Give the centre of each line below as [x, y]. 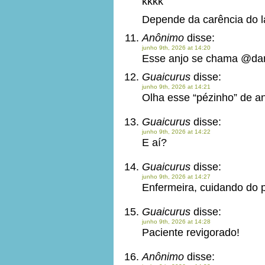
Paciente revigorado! [191, 232]
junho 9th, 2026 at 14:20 [176, 48]
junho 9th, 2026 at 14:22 [176, 132]
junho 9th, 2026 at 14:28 [176, 222]
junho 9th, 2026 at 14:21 [176, 87]
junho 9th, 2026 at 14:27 [176, 177]
